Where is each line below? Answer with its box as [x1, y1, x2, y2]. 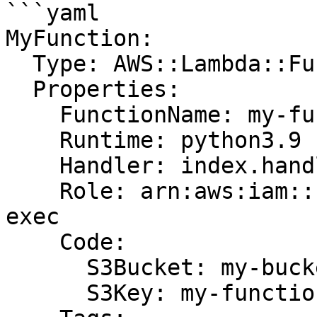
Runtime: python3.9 [6, 127, 59, 153]
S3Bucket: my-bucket [6, 255, 86, 280]
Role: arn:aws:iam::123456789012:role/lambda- [6, 178, 59, 204]
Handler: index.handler [6, 153, 59, 178]
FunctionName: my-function [6, 102, 59, 127]
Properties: [6, 76, 33, 102]
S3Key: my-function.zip [6, 280, 86, 306]
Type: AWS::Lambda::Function [6, 51, 33, 76]
